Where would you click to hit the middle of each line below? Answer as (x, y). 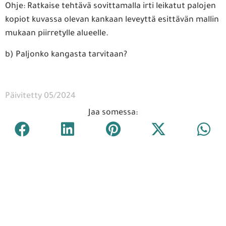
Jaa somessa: (113, 113)
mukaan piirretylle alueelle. (57, 34)
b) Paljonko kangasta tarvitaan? (66, 55)
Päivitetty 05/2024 (40, 97)
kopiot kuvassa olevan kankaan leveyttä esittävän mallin (112, 20)
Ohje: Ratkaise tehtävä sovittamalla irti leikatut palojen (110, 7)
